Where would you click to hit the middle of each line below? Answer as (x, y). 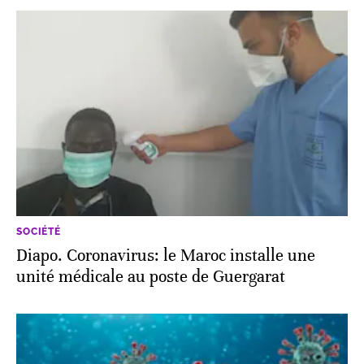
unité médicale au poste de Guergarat (151, 276)
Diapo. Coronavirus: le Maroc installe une (166, 255)
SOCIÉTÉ (39, 231)
